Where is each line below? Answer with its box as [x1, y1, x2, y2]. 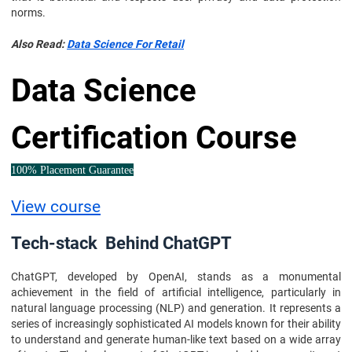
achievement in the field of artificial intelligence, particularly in [11, 286, 341, 299]
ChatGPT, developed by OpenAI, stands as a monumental [11, 270, 341, 283]
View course [11, 196, 101, 216]
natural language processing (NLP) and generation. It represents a [11, 302, 341, 314]
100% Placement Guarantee [11, 164, 134, 176]
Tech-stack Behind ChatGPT [11, 233, 232, 253]
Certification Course [11, 119, 297, 156]
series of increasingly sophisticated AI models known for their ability [11, 317, 341, 330]
